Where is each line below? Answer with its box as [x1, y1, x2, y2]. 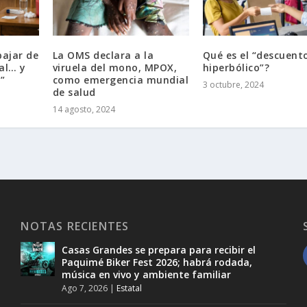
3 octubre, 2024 [202, 78, 264, 90]
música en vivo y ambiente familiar [62, 267, 232, 281]
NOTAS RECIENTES [21, 218, 130, 234]
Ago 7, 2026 [62, 282, 108, 294]
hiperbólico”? [202, 60, 270, 74]
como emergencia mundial [52, 73, 189, 86]
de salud [52, 85, 96, 99]
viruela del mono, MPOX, [52, 60, 177, 74]
